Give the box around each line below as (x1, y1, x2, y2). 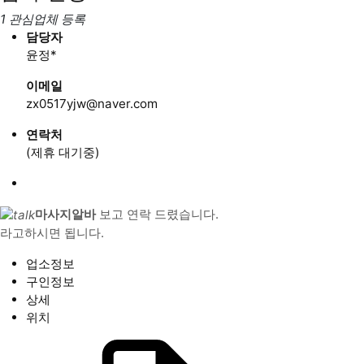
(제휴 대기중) (26, 145, 100, 160)
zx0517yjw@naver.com (26, 96, 158, 111)
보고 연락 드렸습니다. (96, 206, 219, 222)
